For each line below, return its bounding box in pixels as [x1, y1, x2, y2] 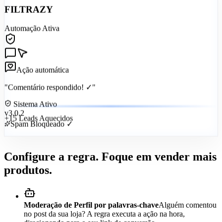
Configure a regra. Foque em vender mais [4, 150, 217, 164]
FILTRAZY [4, 7, 53, 18]
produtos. [4, 164, 52, 177]
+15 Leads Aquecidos [4, 121, 73, 130]
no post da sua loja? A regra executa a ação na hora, [24, 210, 185, 219]
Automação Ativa [4, 28, 59, 37]
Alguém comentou [159, 201, 217, 210]
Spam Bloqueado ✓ [10, 126, 73, 135]
